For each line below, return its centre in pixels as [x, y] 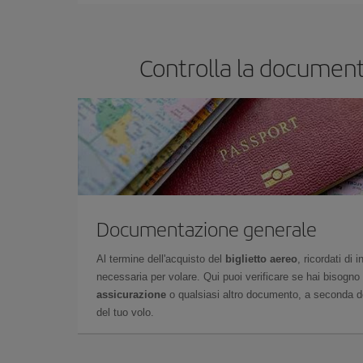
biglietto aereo [261, 258]
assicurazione [131, 294]
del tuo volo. [125, 312]
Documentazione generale [207, 228]
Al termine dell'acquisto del [161, 258]
